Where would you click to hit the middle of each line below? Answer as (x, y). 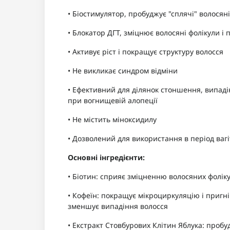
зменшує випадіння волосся (118, 206)
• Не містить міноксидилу (112, 120)
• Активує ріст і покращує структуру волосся (146, 52)
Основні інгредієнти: (106, 158)
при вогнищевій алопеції (113, 101)
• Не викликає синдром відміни (123, 71)
